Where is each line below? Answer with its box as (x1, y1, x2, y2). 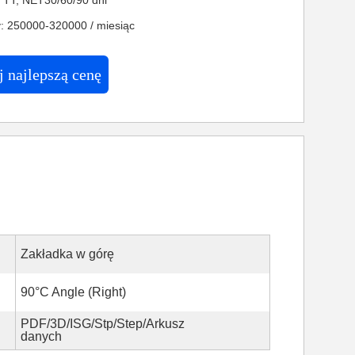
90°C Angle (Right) (21, 285, 126, 299)
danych (21, 330, 62, 343)
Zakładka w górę (21, 247, 114, 261)
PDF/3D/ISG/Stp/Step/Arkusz (21, 317, 185, 330)
